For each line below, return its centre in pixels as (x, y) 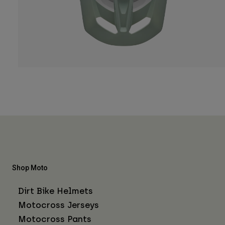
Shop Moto (30, 167)
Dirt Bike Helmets (55, 191)
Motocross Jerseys (59, 205)
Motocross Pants (55, 219)
